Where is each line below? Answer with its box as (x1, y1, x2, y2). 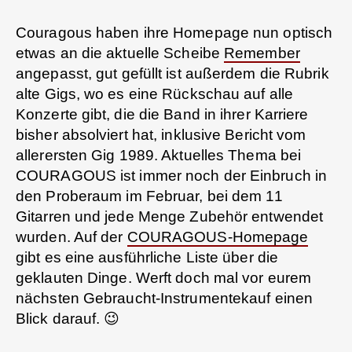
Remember (224, 45, 300, 62)
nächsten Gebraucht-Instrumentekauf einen (16, 290, 313, 307)
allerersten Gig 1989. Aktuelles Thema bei (16, 147, 302, 164)
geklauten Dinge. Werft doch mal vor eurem (16, 269, 312, 287)
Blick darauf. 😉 (16, 310, 120, 328)
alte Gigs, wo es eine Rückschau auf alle (16, 86, 294, 103)
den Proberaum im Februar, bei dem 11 (16, 188, 283, 205)
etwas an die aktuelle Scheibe (16, 45, 225, 62)
